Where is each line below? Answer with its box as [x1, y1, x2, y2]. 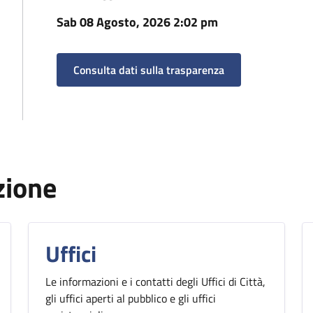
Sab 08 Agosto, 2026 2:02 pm [57, 13, 218, 31]
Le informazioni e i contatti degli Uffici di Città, [45, 273, 265, 290]
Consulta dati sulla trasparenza [73, 61, 224, 78]
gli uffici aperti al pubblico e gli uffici [45, 290, 216, 307]
